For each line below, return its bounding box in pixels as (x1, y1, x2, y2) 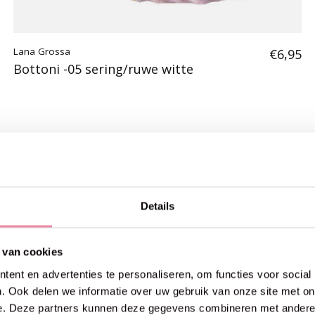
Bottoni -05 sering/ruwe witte (13, 60, 193, 78)
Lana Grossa (13, 44, 70, 58)
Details (140, 200, 175, 212)
